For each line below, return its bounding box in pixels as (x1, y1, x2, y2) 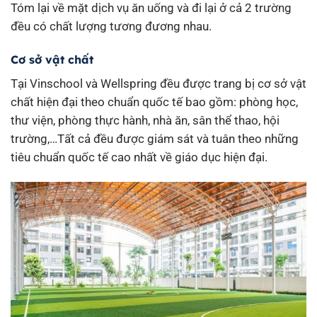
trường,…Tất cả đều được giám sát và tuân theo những (11, 131, 299, 146)
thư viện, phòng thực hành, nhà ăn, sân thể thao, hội (11, 113, 279, 127)
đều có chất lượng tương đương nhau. (11, 18, 212, 33)
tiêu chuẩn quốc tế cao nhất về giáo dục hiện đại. (11, 149, 270, 164)
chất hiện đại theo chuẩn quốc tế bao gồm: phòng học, (11, 94, 298, 109)
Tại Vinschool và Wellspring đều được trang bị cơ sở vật (11, 76, 306, 91)
